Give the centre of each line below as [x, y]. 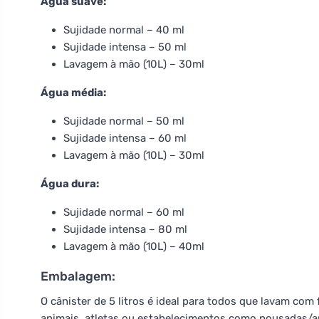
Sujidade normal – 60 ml [124, 212]
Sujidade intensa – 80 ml [125, 229]
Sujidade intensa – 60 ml [125, 138]
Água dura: [70, 184]
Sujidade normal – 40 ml [124, 30]
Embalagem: [78, 276]
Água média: [73, 93]
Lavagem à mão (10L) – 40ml [134, 246]
